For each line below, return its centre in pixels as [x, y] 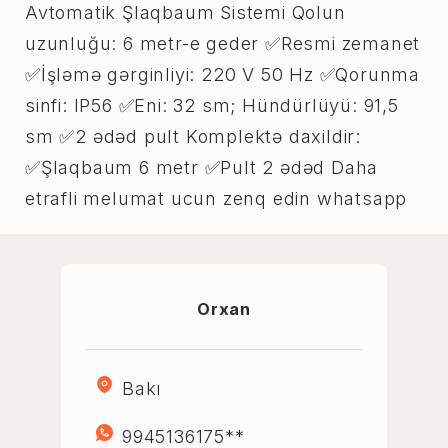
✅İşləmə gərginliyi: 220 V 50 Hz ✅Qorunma [222, 74]
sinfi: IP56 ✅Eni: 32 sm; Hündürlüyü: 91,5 [212, 105]
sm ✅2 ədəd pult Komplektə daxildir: [193, 136]
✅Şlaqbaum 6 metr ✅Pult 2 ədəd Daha [202, 167]
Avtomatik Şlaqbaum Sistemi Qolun [185, 12]
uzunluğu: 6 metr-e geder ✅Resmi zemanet [223, 43]
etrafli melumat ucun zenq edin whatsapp [216, 198]
